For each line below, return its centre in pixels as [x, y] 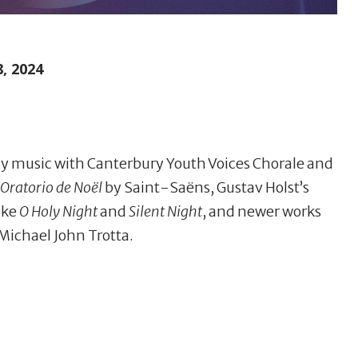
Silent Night [165, 212]
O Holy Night [58, 212]
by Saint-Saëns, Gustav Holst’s [206, 188]
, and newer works [262, 212]
